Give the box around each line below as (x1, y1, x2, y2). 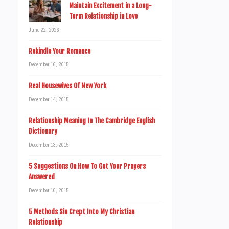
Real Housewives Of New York (29, 82, 106, 90)
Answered (29, 173, 55, 181)
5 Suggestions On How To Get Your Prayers (29, 162, 146, 170)
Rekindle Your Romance (29, 47, 90, 55)
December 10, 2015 (29, 187, 69, 194)
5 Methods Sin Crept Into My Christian (29, 208, 134, 216)
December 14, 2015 (29, 96, 69, 103)
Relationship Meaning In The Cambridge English (29, 117, 155, 125)
